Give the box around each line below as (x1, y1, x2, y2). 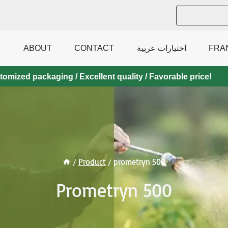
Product (78, 156, 106, 167)
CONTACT (74, 44, 115, 52)
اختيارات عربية (136, 44, 186, 52)
